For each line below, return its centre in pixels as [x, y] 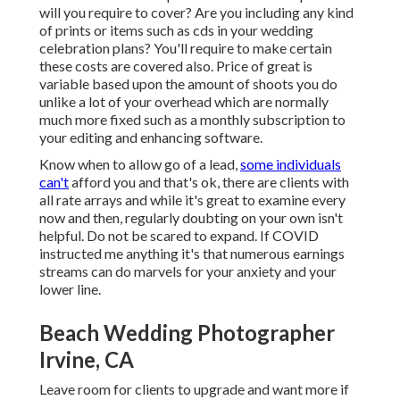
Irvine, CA [87, 360]
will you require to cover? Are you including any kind [196, 12]
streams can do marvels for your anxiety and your [188, 271]
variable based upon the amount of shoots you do [188, 84]
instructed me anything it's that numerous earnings [192, 254]
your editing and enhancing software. [151, 137]
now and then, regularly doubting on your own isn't [191, 218]
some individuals [291, 164]
